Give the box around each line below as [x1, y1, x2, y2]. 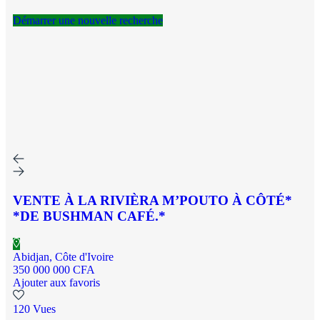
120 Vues [13, 302, 56, 315]
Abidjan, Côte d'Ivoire [13, 250, 114, 263]
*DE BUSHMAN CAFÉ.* [13, 208, 166, 224]
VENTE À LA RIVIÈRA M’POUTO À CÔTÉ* [13, 192, 292, 208]
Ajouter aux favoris [13, 276, 100, 289]
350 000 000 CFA [13, 263, 95, 276]
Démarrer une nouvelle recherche [13, 14, 163, 26]
